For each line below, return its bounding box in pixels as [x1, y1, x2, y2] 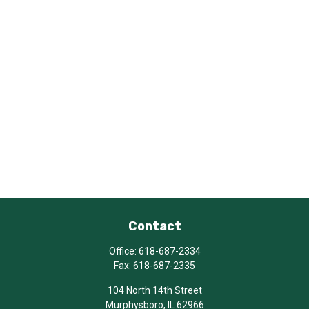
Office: [108, 246, 139, 257]
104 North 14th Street [107, 285, 202, 296]
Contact [128, 219, 181, 234]
